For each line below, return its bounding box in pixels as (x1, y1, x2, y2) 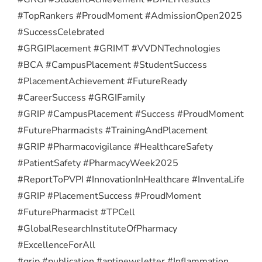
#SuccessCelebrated (18, 26, 104, 39)
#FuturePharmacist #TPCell (18, 206, 135, 219)
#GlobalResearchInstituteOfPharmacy (18, 222, 177, 236)
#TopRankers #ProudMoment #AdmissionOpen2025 (18, 9, 242, 23)
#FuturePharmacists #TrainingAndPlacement (18, 124, 208, 137)
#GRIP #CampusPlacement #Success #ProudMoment (18, 108, 244, 121)
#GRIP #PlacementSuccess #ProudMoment (18, 189, 201, 203)
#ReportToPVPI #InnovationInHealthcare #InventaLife (18, 173, 244, 187)
